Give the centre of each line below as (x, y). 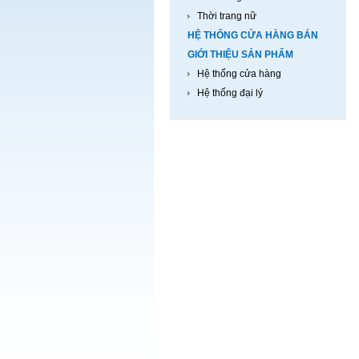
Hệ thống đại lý (230, 93)
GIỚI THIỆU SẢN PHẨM (240, 54)
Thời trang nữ (227, 16)
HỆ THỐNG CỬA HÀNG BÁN (253, 35)
